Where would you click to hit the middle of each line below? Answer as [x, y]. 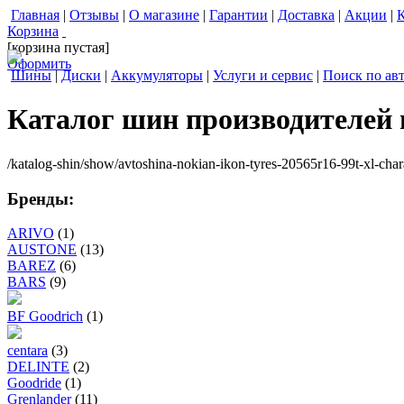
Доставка [306, 15]
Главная [35, 15]
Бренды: [41, 198]
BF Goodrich [45, 317]
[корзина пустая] [58, 47]
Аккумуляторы [157, 75]
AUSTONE [42, 250]
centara [28, 351]
